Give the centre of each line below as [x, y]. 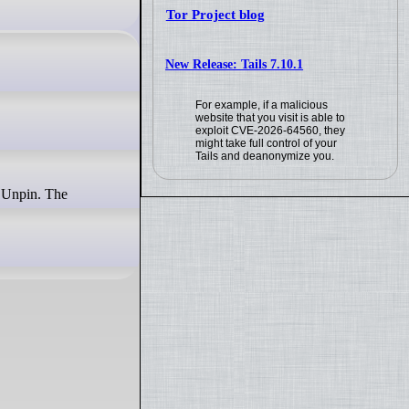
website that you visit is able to [271, 118]
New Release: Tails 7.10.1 [235, 64]
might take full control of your [267, 144]
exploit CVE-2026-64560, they [271, 131]
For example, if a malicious [262, 105]
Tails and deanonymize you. [265, 157]
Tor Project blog [215, 15]
